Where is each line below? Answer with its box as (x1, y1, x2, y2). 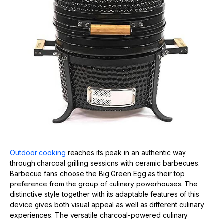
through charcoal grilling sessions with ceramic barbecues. (10, 159, 200, 167)
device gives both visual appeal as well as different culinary (10, 200, 204, 209)
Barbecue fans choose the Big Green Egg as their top (10, 169, 184, 178)
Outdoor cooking (10, 148, 66, 157)
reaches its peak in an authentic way (66, 148, 186, 157)
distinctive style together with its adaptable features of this (10, 190, 199, 198)
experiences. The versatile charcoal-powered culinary (10, 211, 188, 219)
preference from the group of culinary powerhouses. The (10, 180, 198, 188)
